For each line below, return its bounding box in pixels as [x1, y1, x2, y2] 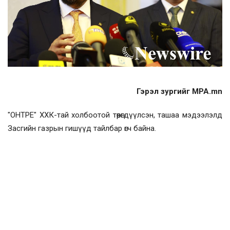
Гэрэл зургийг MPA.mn [137, 86, 222, 96]
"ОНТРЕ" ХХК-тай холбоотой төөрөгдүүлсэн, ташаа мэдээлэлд [8, 110, 222, 120]
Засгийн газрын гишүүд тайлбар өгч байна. [8, 123, 156, 133]
